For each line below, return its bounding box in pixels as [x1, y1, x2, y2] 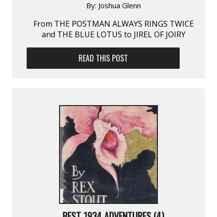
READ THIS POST [78, 52, 128, 64]
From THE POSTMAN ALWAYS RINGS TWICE [33, 18, 194, 29]
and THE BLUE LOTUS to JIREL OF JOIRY [41, 29, 186, 40]
